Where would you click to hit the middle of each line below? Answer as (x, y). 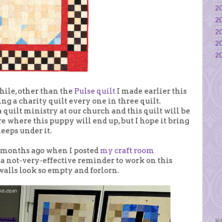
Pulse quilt (95, 91)
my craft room (127, 150)
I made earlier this (151, 91)
